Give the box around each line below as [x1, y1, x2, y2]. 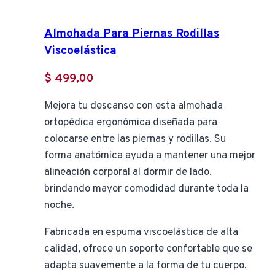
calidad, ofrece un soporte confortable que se [44, 242, 252, 257]
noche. [44, 199, 74, 213]
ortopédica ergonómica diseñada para [44, 116, 217, 130]
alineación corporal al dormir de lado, [44, 166, 212, 180]
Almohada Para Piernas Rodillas [44, 26, 219, 42]
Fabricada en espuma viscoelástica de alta [44, 226, 238, 240]
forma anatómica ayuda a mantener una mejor [44, 149, 255, 163]
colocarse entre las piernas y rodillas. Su [44, 133, 226, 147]
